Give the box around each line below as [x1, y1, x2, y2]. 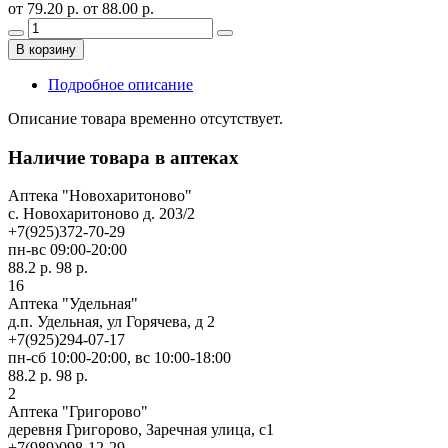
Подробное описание [48, 75, 193, 93]
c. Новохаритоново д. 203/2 [8, 205, 195, 223]
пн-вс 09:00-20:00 [8, 241, 127, 259]
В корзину [16, 41, 76, 57]
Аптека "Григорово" [8, 403, 148, 421]
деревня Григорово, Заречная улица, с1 [8, 421, 274, 439]
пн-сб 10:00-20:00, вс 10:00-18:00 [8, 349, 231, 367]
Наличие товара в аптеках [8, 146, 239, 168]
